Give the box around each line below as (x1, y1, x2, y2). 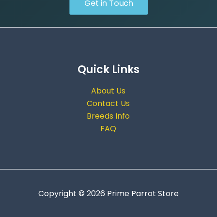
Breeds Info (87, 110, 130, 122)
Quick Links (77, 62, 139, 77)
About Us (91, 85, 126, 97)
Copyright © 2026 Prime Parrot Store (38, 188, 179, 199)
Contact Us (87, 98, 130, 109)
